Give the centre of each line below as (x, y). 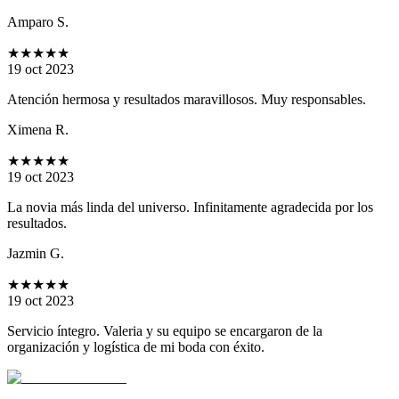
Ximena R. (38, 130)
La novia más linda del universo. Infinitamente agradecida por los (190, 208)
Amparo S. (38, 22)
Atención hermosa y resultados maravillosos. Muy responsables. (187, 100)
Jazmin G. (36, 254)
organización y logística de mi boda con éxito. (136, 347)
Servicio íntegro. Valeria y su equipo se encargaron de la (165, 331)
